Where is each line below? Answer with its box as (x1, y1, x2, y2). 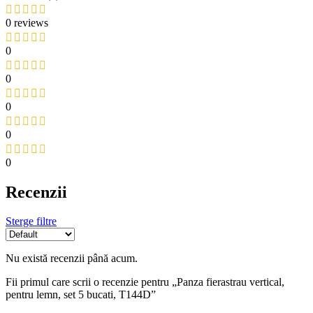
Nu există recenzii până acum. (6, 252, 138, 265)
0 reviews (6, 16, 48, 29)
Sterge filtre (6, 215, 57, 228)
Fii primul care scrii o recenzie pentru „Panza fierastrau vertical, (6, 276, 284, 289)
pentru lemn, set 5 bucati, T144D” (6, 289, 156, 301)
